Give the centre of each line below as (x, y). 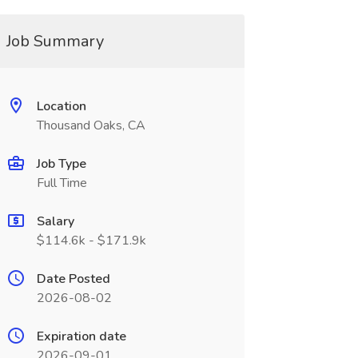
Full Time (62, 183)
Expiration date (81, 336)
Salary (55, 221)
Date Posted (73, 279)
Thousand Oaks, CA (91, 125)
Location (61, 106)
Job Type (61, 164)
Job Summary (55, 41)
